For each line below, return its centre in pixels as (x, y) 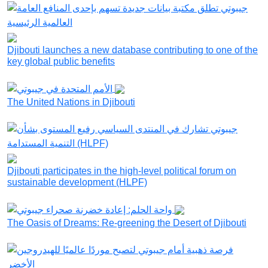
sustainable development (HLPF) (77, 182)
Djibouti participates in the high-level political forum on (122, 171)
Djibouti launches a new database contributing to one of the (133, 50)
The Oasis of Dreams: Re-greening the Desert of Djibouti (127, 223)
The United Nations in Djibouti (71, 102)
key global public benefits (61, 62)
